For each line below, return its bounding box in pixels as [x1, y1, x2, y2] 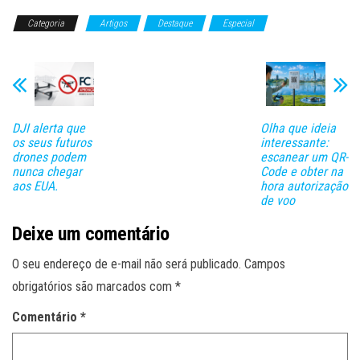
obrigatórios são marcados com [12, 278, 175, 294]
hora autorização [260, 178, 348, 194]
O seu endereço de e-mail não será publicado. [12, 256, 241, 272]
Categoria [27, 18, 64, 30]
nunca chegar [12, 163, 82, 179]
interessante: [260, 134, 329, 150]
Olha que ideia [260, 120, 336, 136]
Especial [223, 18, 254, 30]
